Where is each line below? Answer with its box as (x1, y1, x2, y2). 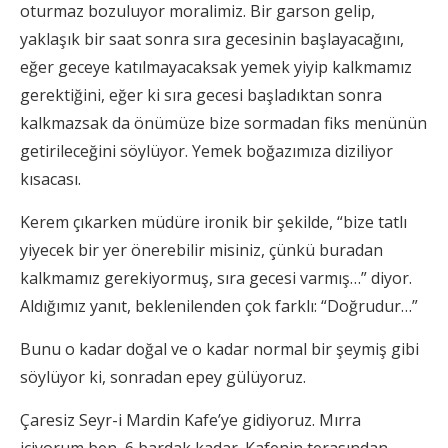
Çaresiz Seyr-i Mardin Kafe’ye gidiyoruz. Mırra (20, 409, 361, 432)
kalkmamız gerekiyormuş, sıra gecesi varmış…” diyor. (20, 267, 412, 290)
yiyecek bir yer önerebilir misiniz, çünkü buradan (20, 239, 383, 262)
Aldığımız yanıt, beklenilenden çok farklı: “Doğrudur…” (20, 295, 418, 318)
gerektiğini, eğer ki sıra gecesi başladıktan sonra (20, 84, 382, 107)
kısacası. (20, 168, 81, 191)
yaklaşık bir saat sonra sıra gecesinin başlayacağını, (20, 28, 404, 51)
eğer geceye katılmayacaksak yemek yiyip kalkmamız (20, 56, 412, 79)
